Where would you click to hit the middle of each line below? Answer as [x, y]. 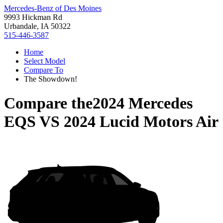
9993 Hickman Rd [33, 17]
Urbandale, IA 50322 [37, 26]
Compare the [48, 103]
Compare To [44, 70]
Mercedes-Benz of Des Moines [53, 8]
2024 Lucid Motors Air [141, 122]
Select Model [45, 61]
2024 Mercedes [143, 103]
